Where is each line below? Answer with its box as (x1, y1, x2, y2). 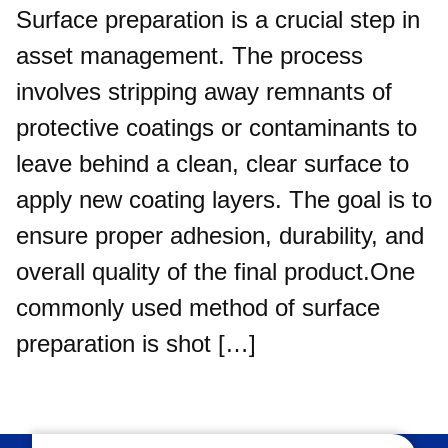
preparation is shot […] (16, 330, 256, 358)
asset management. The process (16, 42, 363, 70)
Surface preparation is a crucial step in (16, 6, 420, 34)
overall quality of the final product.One (16, 258, 415, 286)
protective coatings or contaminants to (16, 114, 417, 142)
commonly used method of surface (16, 294, 380, 322)
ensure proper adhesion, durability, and (16, 222, 424, 250)
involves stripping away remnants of (16, 78, 392, 106)
